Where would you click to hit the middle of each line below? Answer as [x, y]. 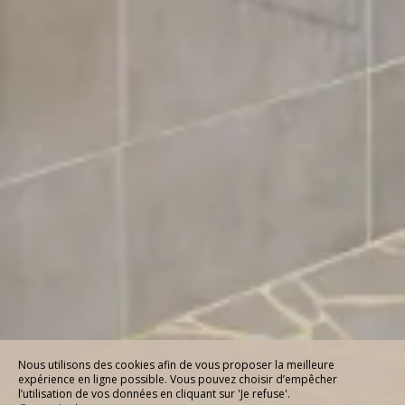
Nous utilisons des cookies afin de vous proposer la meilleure [176, 365]
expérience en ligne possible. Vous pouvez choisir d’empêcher [178, 379]
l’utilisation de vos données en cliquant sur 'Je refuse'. [154, 394]
